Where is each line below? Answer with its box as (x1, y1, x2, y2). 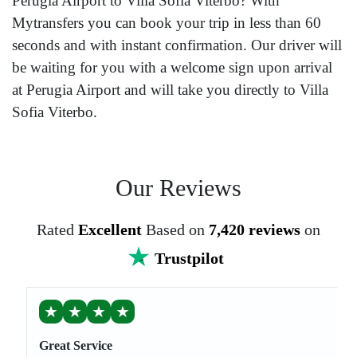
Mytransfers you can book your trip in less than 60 (12, 14, 321, 32)
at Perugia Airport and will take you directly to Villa (12, 81, 328, 99)
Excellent (78, 221, 142, 239)
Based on (146, 221, 209, 239)
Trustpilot (155, 249, 224, 268)
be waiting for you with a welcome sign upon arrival (12, 59, 332, 76)
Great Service (39, 339, 112, 353)
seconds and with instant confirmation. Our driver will (12, 37, 342, 54)
